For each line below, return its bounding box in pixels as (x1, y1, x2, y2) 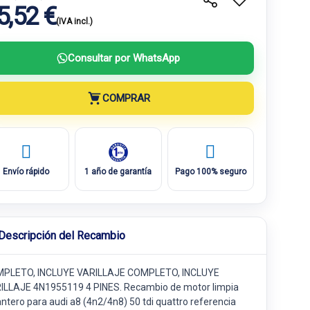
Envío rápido (3, 166, 50, 176)
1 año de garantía (84, 166, 152, 176)
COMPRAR (102, 91, 150, 104)
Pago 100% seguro (174, 166, 246, 176)
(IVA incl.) (55, 17, 93, 26)
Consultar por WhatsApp (68, 51, 180, 64)
